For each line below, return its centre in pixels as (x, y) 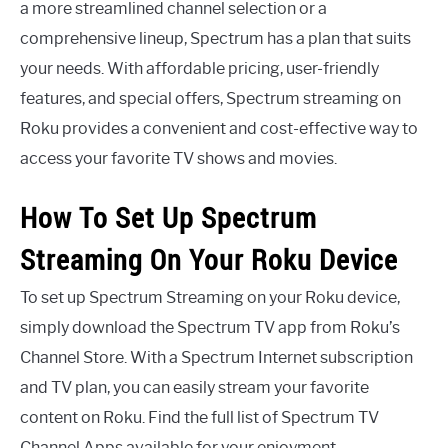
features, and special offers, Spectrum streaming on (210, 98)
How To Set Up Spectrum (168, 218)
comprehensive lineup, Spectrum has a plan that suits (215, 38)
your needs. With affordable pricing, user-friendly (199, 68)
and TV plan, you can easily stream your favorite (194, 388)
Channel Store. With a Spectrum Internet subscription (216, 358)
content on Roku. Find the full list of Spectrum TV (199, 418)
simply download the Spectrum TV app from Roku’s (210, 328)
